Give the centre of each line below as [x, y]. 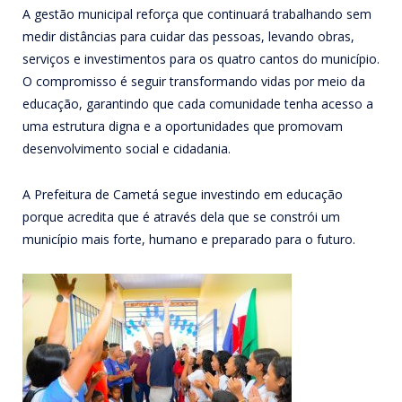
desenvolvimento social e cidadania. [127, 148]
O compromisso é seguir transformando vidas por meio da [194, 81]
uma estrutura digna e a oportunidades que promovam [183, 126]
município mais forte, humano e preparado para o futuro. [189, 239]
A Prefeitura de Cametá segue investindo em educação [183, 194]
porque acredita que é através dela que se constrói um [181, 216]
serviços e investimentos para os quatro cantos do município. [201, 58]
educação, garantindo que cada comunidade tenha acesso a [198, 103]
